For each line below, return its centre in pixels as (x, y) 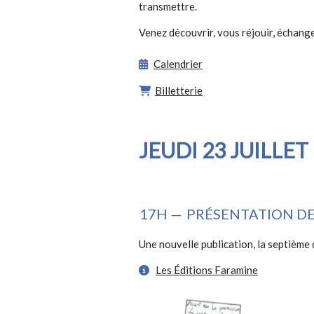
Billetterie (179, 91)
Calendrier (178, 64)
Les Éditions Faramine (207, 270)
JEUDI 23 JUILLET (224, 150)
